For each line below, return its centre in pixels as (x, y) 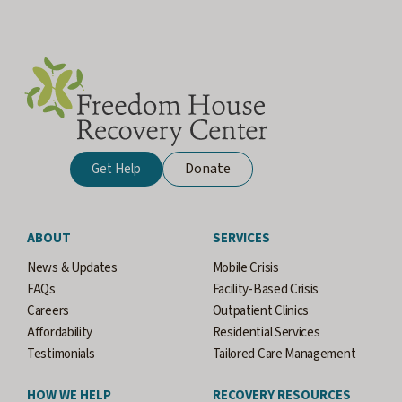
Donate (208, 169)
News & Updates (72, 268)
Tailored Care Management (284, 354)
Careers (48, 311)
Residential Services (266, 332)
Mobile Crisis (245, 268)
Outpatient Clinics (261, 311)
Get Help (116, 169)
